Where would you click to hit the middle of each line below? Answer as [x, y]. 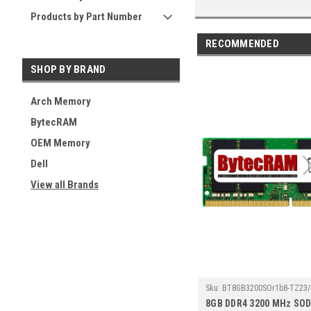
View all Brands [65, 185]
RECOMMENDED [242, 43]
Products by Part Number [86, 17]
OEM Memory [60, 143]
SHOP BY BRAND [68, 69]
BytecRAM [54, 122]
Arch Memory [61, 101]
